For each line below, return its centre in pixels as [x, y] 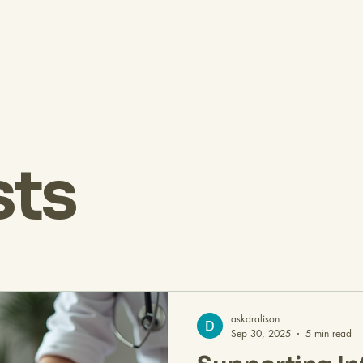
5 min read [329, 334]
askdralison [255, 319]
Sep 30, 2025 [261, 334]
